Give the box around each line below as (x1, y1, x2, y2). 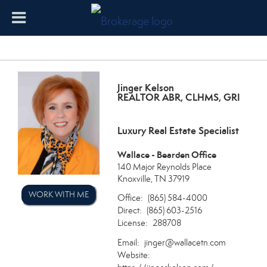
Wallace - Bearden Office (117, 149, 217, 160)
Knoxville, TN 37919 (117, 173, 190, 184)
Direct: (117, 204, 142, 216)
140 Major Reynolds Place (117, 162, 212, 172)
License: (117, 217, 148, 228)
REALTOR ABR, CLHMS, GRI (117, 91, 241, 104)
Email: (117, 237, 139, 248)
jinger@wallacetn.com (144, 237, 226, 248)
